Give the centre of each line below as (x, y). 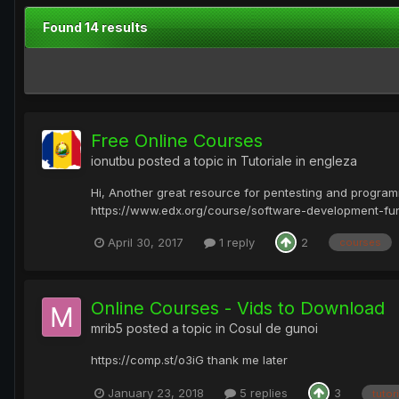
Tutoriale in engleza (299, 161)
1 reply (235, 242)
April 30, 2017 (146, 242)
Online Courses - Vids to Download (238, 309)
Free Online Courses (177, 141)
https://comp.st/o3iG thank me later (189, 360)
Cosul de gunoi (273, 329)
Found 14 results (95, 28)
